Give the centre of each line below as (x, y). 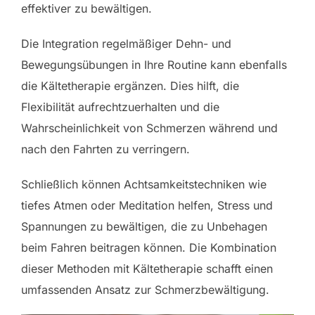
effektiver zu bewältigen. (86, 9)
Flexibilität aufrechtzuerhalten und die (120, 107)
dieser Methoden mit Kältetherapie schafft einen (147, 269)
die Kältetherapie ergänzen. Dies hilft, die (130, 86)
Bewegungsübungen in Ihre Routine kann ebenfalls (154, 65)
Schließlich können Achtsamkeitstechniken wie (144, 185)
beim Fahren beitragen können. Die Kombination (149, 248)
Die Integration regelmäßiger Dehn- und (126, 44)
